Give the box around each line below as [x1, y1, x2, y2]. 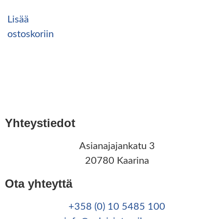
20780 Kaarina [85, 155, 149, 166]
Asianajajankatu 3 [79, 141, 155, 151]
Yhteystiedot [5, 116, 75, 130]
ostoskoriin [7, 29, 54, 39]
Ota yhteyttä [5, 176, 72, 190]
